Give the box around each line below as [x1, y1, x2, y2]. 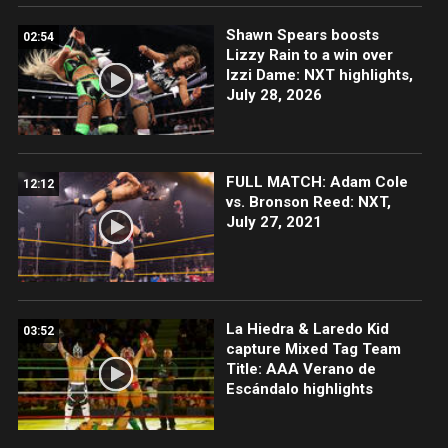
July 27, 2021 [225, 213, 322, 232]
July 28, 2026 [225, 86, 322, 105]
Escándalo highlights [225, 380, 373, 399]
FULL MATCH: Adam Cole [225, 173, 408, 192]
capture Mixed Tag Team [225, 340, 401, 359]
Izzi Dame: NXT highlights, [225, 66, 413, 85]
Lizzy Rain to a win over [225, 46, 393, 65]
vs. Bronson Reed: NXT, [225, 193, 391, 212]
